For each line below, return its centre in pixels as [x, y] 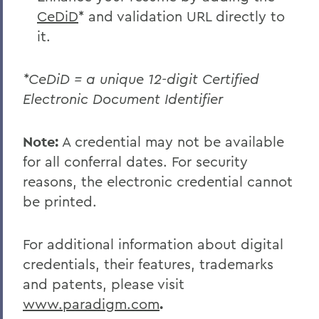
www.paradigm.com [91, 304]
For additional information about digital [153, 244]
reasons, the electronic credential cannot [158, 181]
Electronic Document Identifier [123, 99]
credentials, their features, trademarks [148, 264]
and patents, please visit [104, 284]
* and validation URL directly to [182, 16]
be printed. [60, 201]
